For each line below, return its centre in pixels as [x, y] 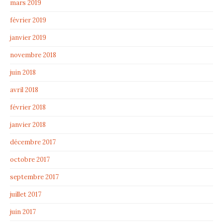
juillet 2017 [26, 195]
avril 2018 [24, 90]
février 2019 [28, 20]
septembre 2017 [34, 177]
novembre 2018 [33, 55]
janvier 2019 [28, 38]
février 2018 [28, 108]
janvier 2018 [28, 125]
